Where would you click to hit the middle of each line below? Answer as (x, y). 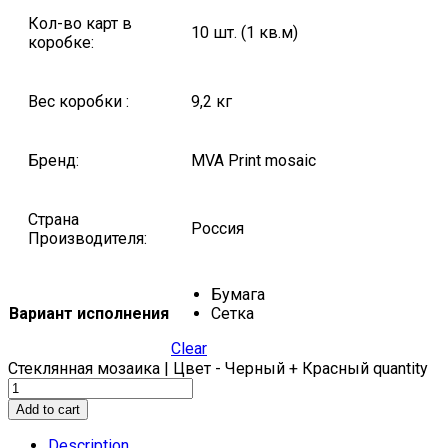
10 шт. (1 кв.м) (244, 33)
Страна (53, 220)
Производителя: (87, 239)
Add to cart (48, 410)
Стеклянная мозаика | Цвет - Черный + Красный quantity (218, 369)
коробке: (61, 43)
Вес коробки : (78, 102)
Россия (217, 229)
